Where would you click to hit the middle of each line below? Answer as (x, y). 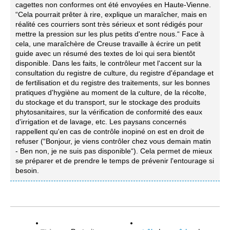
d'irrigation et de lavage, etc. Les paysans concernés (101, 122)
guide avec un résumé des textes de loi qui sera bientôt (105, 54)
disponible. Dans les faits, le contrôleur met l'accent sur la (109, 63)
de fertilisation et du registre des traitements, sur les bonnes (113, 83)
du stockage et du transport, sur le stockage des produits (108, 102)
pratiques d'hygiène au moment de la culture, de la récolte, (111, 93)
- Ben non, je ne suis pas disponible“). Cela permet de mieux (114, 151)
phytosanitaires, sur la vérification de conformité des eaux (109, 112)
